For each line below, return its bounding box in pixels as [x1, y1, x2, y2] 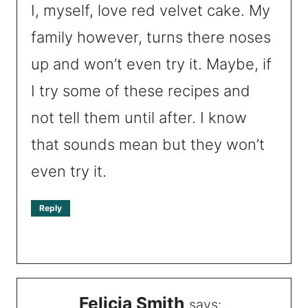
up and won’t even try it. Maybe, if [31, 54, 272, 73]
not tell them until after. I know [31, 108, 247, 126]
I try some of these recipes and [31, 81, 250, 100]
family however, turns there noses [31, 27, 271, 46]
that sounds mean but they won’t [31, 135, 265, 153]
